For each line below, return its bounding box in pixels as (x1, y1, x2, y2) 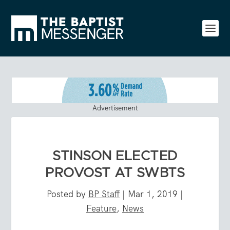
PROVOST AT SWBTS (45, 166, 185, 180)
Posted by (47, 188, 88, 200)
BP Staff (88, 188, 120, 200)
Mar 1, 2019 (128, 188, 178, 200)
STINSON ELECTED (52, 149, 178, 163)
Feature (86, 202, 117, 214)
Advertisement (92, 103, 138, 112)
